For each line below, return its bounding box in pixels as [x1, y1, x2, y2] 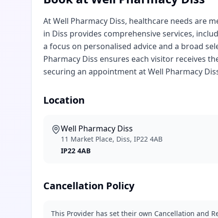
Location [43, 93, 85, 107]
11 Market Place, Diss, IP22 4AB [61, 134, 163, 144]
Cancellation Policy [43, 179, 134, 192]
